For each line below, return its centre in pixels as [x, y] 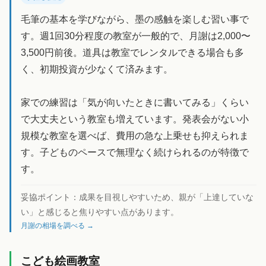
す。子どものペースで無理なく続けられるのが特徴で [135, 152]
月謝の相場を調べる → [57, 225]
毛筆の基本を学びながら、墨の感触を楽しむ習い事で [135, 19]
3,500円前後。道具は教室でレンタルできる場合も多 [132, 52]
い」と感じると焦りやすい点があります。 [100, 212]
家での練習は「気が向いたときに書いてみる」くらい [135, 102]
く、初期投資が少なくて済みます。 [97, 69]
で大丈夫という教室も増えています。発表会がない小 [135, 119]
